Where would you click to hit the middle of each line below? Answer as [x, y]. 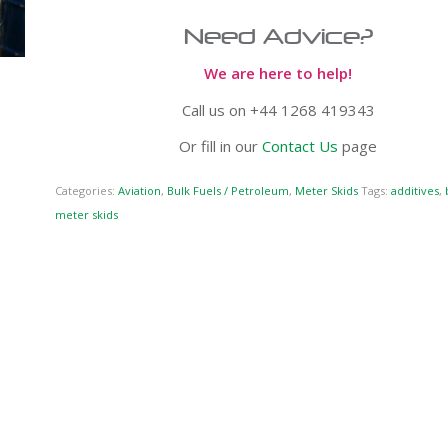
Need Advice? [278, 36]
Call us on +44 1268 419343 [278, 109]
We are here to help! [278, 72]
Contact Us [300, 146]
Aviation [139, 190]
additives [414, 190]
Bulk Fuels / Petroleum [227, 190]
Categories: [86, 190]
